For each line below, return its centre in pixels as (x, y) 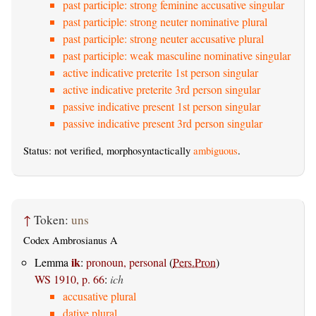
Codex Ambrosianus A (71, 241)
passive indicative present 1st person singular (162, 107)
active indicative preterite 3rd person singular (162, 90)
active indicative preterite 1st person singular (160, 73)
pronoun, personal (126, 262)
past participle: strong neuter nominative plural (165, 22)
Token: (53, 220)
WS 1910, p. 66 (69, 279)
